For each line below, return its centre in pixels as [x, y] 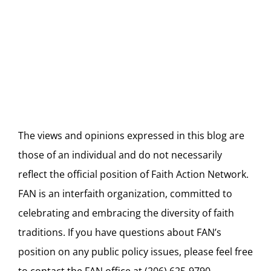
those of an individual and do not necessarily [120, 155]
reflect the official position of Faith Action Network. [133, 174]
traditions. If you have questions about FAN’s [120, 232]
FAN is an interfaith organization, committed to [125, 194]
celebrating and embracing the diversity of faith [126, 213]
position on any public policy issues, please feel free [135, 252]
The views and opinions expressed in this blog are [131, 135]
